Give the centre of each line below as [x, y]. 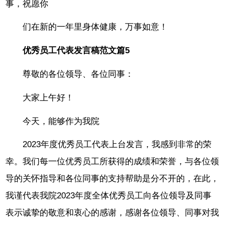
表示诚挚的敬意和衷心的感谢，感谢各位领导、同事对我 [113, 213]
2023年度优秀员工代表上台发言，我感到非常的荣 [117, 145]
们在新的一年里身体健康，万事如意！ [95, 27]
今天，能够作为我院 [61, 121]
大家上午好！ [48, 97]
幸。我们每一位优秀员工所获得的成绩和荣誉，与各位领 [113, 162]
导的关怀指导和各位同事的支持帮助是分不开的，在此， [113, 179]
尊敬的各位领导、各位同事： [78, 74]
